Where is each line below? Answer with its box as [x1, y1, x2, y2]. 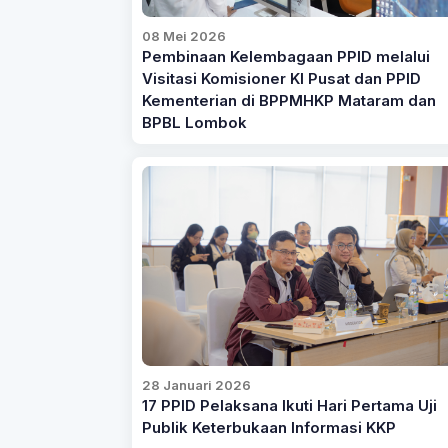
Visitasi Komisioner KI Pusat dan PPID [141, 69, 421, 88]
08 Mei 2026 [141, 27, 226, 44]
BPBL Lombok [141, 113, 247, 132]
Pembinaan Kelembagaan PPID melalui [141, 47, 430, 66]
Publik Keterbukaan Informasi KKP [141, 419, 396, 438]
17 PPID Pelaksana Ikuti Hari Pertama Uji [141, 397, 437, 416]
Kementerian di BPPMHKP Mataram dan [141, 91, 436, 110]
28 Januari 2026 [141, 377, 251, 394]
